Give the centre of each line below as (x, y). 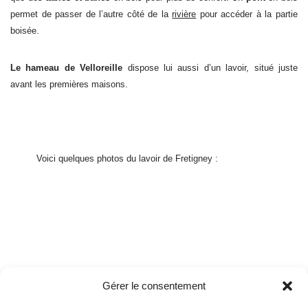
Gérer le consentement (154, 286)
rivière (184, 14)
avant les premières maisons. (69, 85)
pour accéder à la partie (247, 14)
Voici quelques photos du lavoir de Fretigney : (127, 159)
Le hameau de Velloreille (67, 68)
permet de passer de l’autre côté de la (91, 14)
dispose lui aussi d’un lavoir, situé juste (210, 68)
